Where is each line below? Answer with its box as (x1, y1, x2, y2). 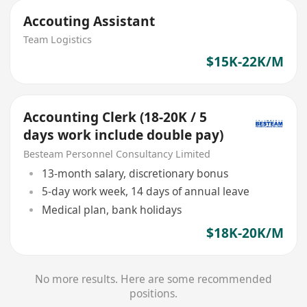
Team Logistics (23, 33, 93, 47)
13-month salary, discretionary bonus (41, 166, 228, 182)
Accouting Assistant (23, 12, 156, 30)
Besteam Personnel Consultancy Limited (23, 147, 211, 160)
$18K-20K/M (206, 223, 284, 242)
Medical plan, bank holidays (41, 201, 182, 217)
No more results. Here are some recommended (35, 271, 272, 286)
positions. (130, 285, 177, 301)
